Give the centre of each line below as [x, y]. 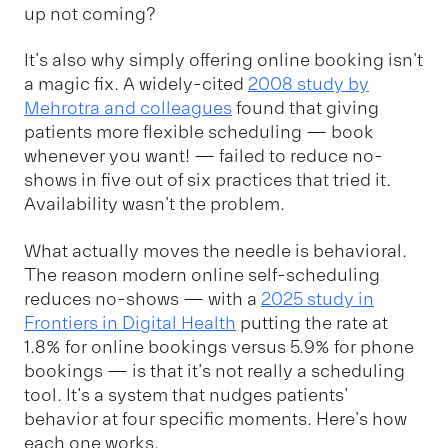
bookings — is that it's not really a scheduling [214, 370]
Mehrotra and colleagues [128, 108]
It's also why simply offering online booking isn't [223, 60]
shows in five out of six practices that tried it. [207, 180]
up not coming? [90, 13]
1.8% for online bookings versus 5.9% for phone [219, 346]
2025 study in [317, 298]
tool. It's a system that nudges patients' [186, 394]
